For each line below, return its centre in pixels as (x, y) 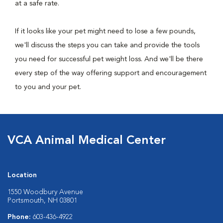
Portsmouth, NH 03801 (42, 201)
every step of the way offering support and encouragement (111, 73)
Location (22, 175)
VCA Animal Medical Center (87, 141)
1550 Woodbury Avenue (45, 192)
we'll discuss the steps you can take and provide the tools (107, 45)
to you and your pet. (48, 87)
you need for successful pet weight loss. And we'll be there (109, 59)
